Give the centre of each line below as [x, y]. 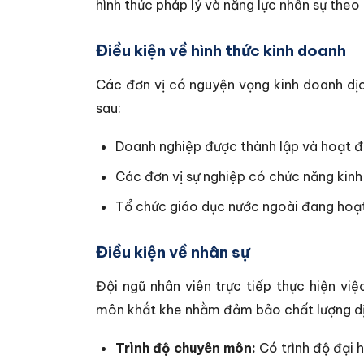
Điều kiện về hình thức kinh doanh [221, 50]
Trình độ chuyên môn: [186, 348]
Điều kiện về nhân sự [173, 252]
